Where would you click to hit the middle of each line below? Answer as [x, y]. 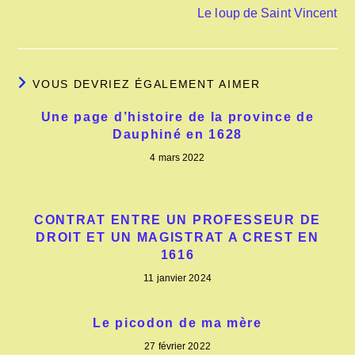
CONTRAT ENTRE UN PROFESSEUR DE [177, 220]
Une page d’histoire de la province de [177, 117]
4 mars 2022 [177, 158]
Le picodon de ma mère [177, 323]
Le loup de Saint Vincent [267, 13]
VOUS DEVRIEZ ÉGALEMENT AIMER [147, 84]
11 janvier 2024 [177, 278]
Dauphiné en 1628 [177, 134]
